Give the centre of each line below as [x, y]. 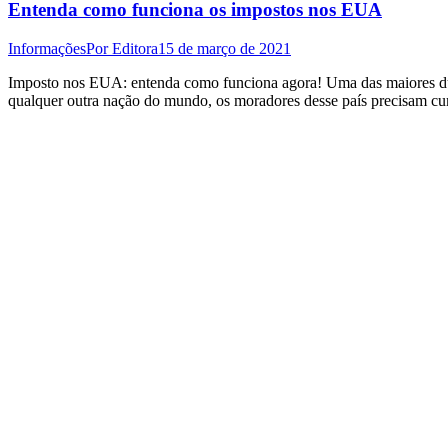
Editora [135, 48]
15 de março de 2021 [224, 48]
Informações [47, 48]
